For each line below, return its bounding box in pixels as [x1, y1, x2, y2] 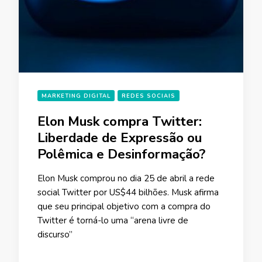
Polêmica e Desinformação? [37, 144, 205, 163]
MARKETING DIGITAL [42, 91, 111, 99]
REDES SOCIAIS [122, 91, 175, 99]
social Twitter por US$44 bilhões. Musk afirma [37, 186, 219, 198]
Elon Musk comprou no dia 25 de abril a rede [37, 172, 215, 184]
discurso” [37, 228, 73, 240]
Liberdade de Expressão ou [37, 128, 202, 147]
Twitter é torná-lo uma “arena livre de [37, 214, 188, 226]
